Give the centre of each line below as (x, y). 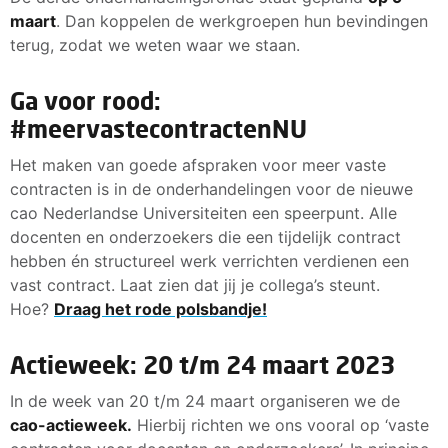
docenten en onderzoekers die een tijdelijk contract (205, 236)
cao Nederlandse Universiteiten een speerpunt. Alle (203, 212)
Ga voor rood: (85, 100)
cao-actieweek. (71, 424)
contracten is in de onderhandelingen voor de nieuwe (211, 188)
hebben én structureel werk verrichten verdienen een (209, 260)
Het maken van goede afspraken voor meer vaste (198, 164)
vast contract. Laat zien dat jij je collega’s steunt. (195, 284)
